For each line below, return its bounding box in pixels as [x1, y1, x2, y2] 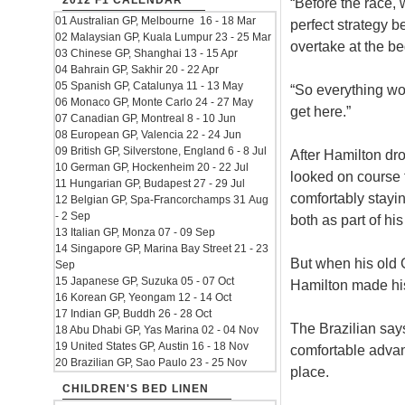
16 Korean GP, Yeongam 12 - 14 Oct [55, 291, 231, 304]
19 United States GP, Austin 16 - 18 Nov [55, 340, 249, 353]
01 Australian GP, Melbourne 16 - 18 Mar [55, 14, 256, 27]
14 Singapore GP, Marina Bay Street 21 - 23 [55, 242, 268, 255]
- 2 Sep [55, 210, 90, 222]
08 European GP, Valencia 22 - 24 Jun [55, 128, 241, 141]
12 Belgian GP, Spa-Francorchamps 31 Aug [55, 193, 268, 206]
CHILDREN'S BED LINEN [62, 382, 209, 395]
